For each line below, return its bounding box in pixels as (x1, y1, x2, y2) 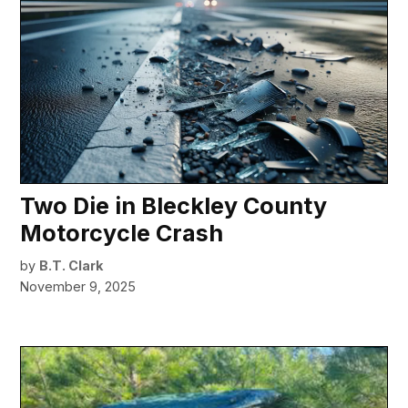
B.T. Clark (39, 258, 104, 274)
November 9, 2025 (20, 279, 137, 295)
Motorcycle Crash (20, 219, 224, 248)
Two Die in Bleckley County (20, 192, 328, 220)
